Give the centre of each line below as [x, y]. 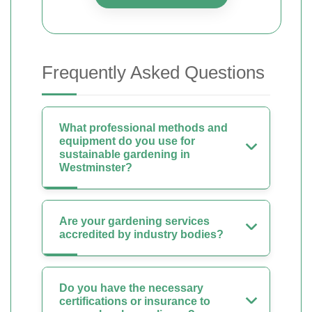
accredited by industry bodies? [141, 234]
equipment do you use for [127, 141]
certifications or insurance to [135, 301]
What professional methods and [143, 128]
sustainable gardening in [125, 154]
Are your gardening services [134, 221]
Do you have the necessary [131, 288]
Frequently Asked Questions [153, 72]
